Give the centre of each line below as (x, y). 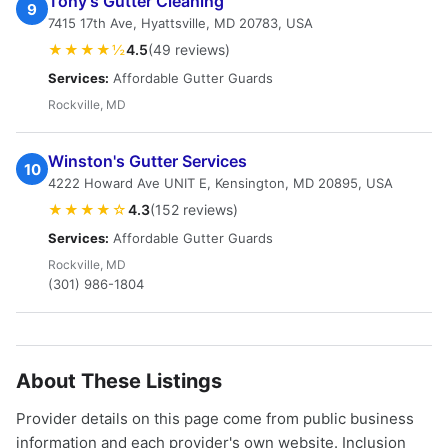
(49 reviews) (189, 49)
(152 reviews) (194, 209)
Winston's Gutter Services (147, 161)
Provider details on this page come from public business (215, 418)
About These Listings (119, 381)
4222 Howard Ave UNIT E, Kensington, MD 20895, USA (220, 183)
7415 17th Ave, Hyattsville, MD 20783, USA (180, 23)
